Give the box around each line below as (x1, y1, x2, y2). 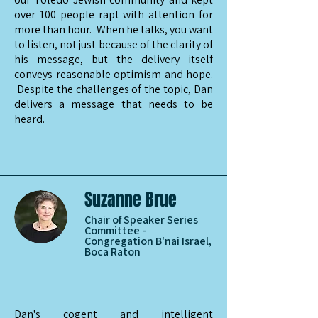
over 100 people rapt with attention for (14, 7, 213, 22)
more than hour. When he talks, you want (14, 22, 213, 37)
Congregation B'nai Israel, (84, 234, 212, 248)
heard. (14, 111, 45, 126)
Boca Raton (84, 244, 141, 259)
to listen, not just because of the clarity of (14, 37, 213, 52)
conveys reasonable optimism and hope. (14, 67, 213, 82)
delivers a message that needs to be (14, 97, 213, 111)
